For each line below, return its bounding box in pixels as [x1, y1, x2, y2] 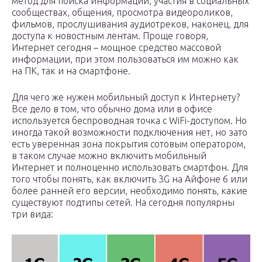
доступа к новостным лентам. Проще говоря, [12, 30, 208, 41]
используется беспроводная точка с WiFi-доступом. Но [12, 115, 247, 126]
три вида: [12, 209, 53, 219]
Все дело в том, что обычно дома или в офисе [12, 104, 212, 114]
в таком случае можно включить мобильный [12, 150, 206, 161]
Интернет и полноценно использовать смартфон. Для [12, 162, 248, 173]
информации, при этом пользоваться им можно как [12, 54, 239, 64]
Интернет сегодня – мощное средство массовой [12, 42, 221, 53]
